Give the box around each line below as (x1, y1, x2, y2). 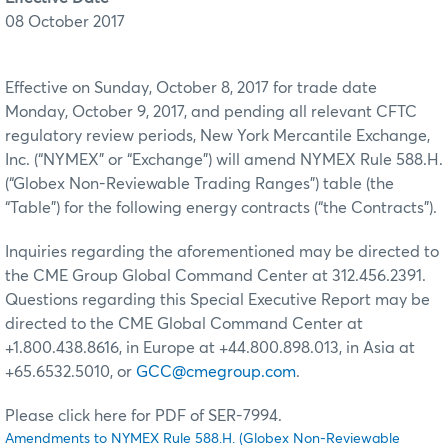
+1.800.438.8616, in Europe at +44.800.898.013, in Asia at (5, 339, 415, 356)
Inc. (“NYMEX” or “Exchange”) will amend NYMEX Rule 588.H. (5, 151, 443, 168)
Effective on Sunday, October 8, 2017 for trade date (5, 79, 377, 96)
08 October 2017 (5, 13, 125, 30)
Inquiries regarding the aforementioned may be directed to (5, 243, 439, 260)
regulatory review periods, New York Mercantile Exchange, (5, 127, 430, 144)
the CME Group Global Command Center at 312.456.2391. (5, 267, 426, 284)
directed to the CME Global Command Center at (5, 315, 363, 332)
